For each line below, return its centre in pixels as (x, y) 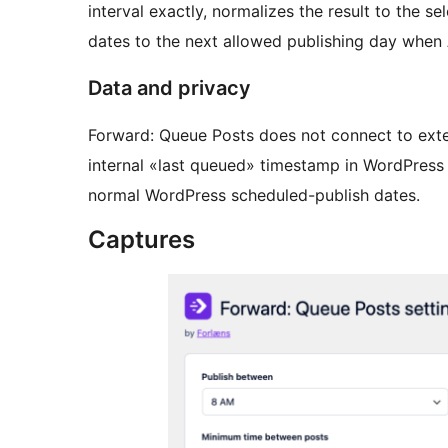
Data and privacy (169, 88)
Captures (141, 240)
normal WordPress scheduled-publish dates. (254, 195)
